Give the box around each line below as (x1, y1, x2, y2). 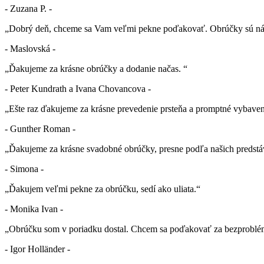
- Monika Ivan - (5, 203, 63, 214)
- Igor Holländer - (5, 243, 70, 254)
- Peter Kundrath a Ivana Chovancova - (5, 83, 151, 94)
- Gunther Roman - (5, 123, 75, 134)
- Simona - (5, 163, 44, 174)
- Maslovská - (5, 43, 55, 54)
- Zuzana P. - (5, 3, 52, 14)
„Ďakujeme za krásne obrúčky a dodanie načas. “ (5, 63, 187, 74)
